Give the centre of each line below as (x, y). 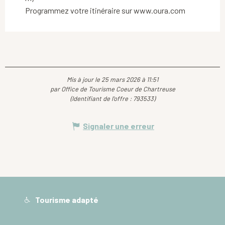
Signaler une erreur (119, 126)
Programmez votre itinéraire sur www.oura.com (105, 11)
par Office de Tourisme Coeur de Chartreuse (113, 89)
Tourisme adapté (66, 200)
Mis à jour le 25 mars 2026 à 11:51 (113, 80)
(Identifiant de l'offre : (101, 99)
